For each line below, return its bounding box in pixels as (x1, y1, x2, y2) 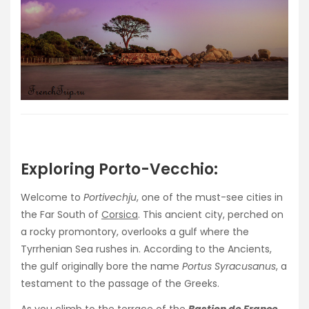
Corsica (101, 208, 138, 222)
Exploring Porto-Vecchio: (21, 159, 218, 181)
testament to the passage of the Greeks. (21, 277, 219, 291)
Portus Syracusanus (182, 259, 276, 274)
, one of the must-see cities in (137, 190, 283, 205)
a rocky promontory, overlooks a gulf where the (21, 225, 249, 239)
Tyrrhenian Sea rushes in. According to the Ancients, (21, 242, 272, 257)
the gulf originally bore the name (21, 259, 182, 274)
